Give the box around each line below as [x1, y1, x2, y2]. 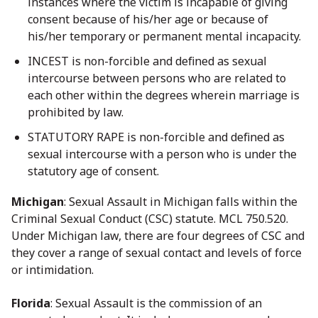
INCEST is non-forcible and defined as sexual [28, 53, 267, 69]
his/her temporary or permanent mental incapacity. [28, 28, 301, 44]
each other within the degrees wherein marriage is [28, 87, 300, 103]
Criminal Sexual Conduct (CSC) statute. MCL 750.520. [11, 211, 288, 227]
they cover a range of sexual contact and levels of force [11, 245, 302, 261]
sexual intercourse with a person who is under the [28, 146, 297, 163]
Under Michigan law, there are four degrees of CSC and [11, 228, 305, 244]
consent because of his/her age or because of [28, 11, 268, 27]
